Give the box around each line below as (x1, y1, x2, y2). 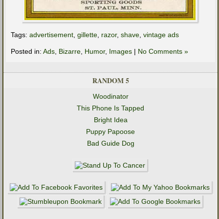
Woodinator (92, 92, 129, 101)
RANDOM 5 (92, 75, 129, 86)
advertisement (29, 31, 73, 39)
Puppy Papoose (86, 128, 135, 136)
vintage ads (143, 31, 179, 39)
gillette (77, 31, 97, 39)
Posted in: (11, 47, 43, 56)
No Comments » (138, 47, 188, 56)
